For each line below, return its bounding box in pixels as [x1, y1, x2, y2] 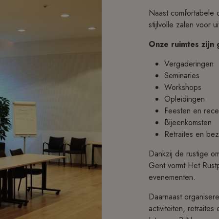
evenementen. [149, 172, 196, 183]
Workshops [164, 82, 201, 93]
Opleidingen [164, 93, 205, 105]
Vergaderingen [164, 58, 214, 70]
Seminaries [164, 70, 199, 82]
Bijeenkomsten [164, 117, 212, 129]
